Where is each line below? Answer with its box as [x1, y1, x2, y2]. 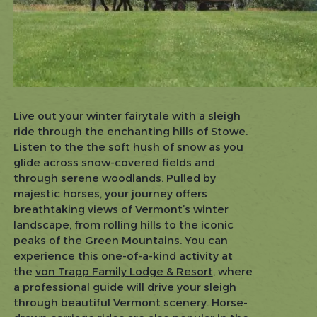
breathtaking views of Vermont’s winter [13, 202, 229, 216]
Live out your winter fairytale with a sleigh [13, 108, 241, 122]
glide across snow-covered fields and [13, 155, 215, 169]
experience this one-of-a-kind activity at [13, 248, 233, 263]
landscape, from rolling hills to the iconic [13, 217, 234, 231]
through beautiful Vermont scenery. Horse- [13, 295, 248, 309]
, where [212, 264, 253, 278]
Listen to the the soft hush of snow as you [13, 139, 243, 154]
